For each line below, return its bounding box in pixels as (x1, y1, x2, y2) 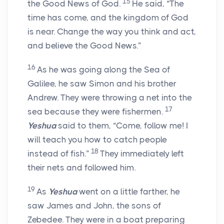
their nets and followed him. (27, 162, 135, 173)
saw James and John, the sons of (27, 200, 161, 211)
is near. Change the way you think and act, (27, 26, 196, 37)
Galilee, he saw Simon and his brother (27, 78, 176, 89)
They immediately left (100, 148, 184, 159)
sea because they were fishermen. (27, 106, 165, 117)
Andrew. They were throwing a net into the (27, 92, 192, 103)
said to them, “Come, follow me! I (56, 120, 188, 131)
